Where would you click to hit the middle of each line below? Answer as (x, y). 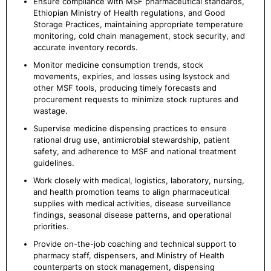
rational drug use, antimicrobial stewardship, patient (132, 140)
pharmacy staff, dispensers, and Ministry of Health (129, 255)
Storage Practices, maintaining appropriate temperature (138, 24)
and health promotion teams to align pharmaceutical (131, 192)
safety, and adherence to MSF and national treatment (135, 151)
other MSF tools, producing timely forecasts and (125, 88)
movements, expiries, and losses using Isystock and (132, 76)
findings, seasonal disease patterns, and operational (132, 215)
